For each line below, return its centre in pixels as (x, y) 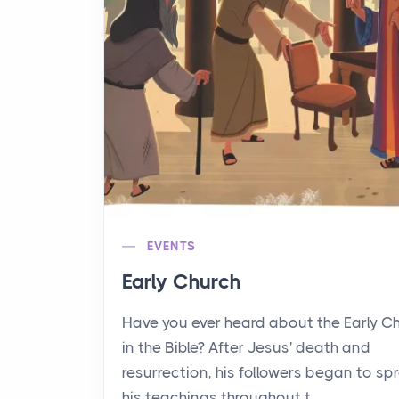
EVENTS (171, 246)
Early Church (182, 282)
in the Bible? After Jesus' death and (246, 347)
